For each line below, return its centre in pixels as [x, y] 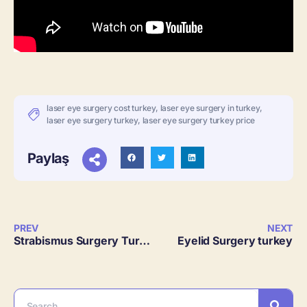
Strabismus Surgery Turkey [145, 241]
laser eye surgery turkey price [199, 121]
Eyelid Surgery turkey [235, 241]
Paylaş [48, 159]
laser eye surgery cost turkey [101, 108]
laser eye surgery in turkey [210, 108]
